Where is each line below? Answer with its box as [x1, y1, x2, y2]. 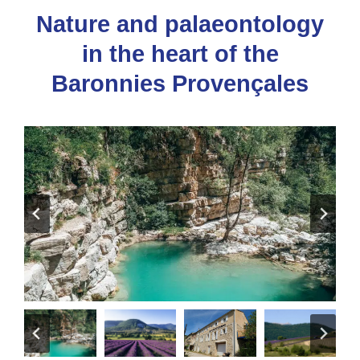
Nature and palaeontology [36, 10, 324, 37]
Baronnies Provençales [51, 70, 309, 96]
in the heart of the [81, 40, 279, 67]
